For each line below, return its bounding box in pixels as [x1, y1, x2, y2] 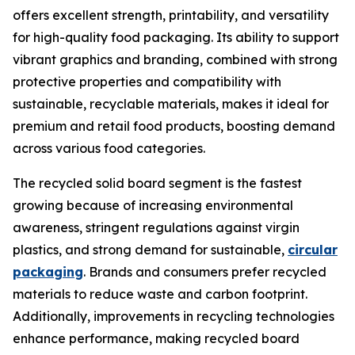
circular [288, 241, 338, 258]
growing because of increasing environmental [13, 197, 293, 213]
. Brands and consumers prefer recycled [83, 263, 326, 280]
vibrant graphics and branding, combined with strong [13, 51, 338, 67]
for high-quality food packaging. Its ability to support [13, 29, 339, 45]
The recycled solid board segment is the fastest [13, 174, 302, 191]
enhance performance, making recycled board [13, 330, 300, 346]
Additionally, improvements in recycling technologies [13, 307, 334, 324]
